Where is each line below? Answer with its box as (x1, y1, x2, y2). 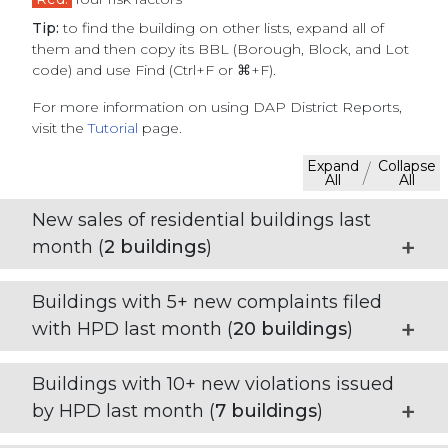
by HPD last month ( (32, 400, 215, 423)
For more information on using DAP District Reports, (32, 98, 402, 117)
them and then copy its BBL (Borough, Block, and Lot (32, 40, 409, 59)
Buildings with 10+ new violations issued (32, 373, 394, 396)
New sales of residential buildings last (32, 209, 371, 232)
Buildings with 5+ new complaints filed (32, 291, 382, 314)
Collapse (378, 157, 436, 176)
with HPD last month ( (32, 318, 233, 341)
